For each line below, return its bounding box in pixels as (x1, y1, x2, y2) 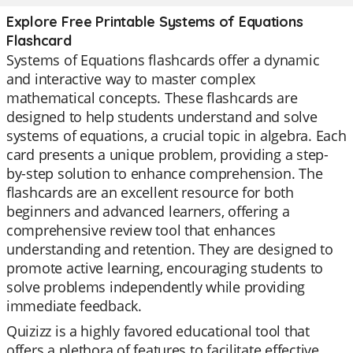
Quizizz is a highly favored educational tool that (6, 321, 310, 340)
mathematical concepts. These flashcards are (6, 88, 298, 107)
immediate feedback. (6, 296, 142, 315)
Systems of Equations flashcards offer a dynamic (6, 50, 320, 69)
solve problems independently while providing (6, 277, 306, 296)
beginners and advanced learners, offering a (6, 202, 290, 221)
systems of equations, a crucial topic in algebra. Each (6, 126, 347, 145)
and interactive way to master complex (6, 69, 256, 88)
